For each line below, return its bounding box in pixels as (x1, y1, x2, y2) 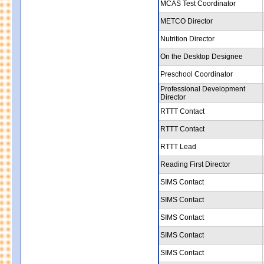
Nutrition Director (160, 34, 214, 43)
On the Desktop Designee (160, 52, 243, 61)
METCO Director (160, 16, 213, 25)
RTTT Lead (160, 142, 196, 151)
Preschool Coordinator (160, 70, 233, 78)
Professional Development (160, 84, 245, 93)
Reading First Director (160, 160, 230, 169)
